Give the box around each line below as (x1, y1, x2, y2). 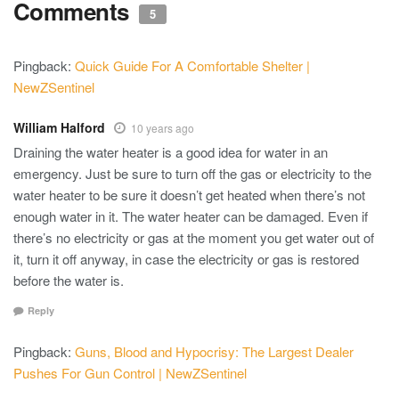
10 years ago (131, 120, 194, 136)
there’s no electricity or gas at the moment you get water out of (13, 228, 374, 248)
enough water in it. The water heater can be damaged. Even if (13, 207, 368, 226)
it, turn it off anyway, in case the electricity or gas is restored (13, 249, 359, 269)
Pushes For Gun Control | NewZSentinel (13, 362, 247, 382)
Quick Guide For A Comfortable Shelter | (75, 56, 310, 76)
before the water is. (13, 271, 124, 290)
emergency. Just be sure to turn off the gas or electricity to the (13, 164, 371, 183)
